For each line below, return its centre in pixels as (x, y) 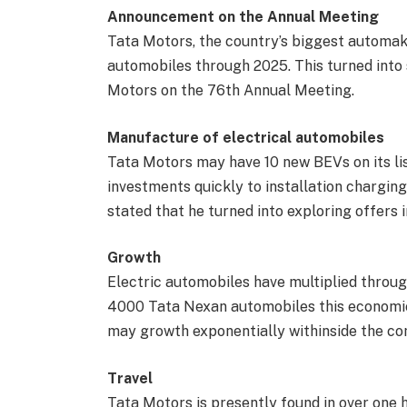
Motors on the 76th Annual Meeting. (230, 91)
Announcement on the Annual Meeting (243, 17)
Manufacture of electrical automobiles (245, 137)
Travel (129, 379)
